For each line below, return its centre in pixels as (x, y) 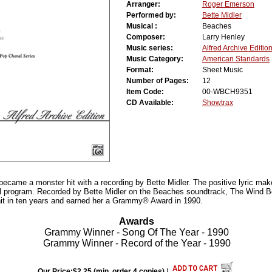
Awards (137, 222)
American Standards (236, 59)
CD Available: (155, 103)
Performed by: (156, 15)
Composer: (151, 37)
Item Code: (150, 92)
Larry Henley (223, 37)
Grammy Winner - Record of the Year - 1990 (137, 243)
